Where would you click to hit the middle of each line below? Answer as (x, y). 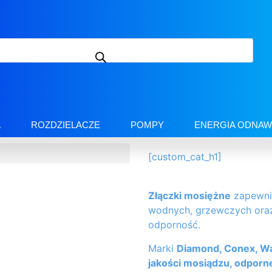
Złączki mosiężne (189, 196)
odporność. (174, 225)
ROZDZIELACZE (65, 125)
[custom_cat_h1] (185, 157)
